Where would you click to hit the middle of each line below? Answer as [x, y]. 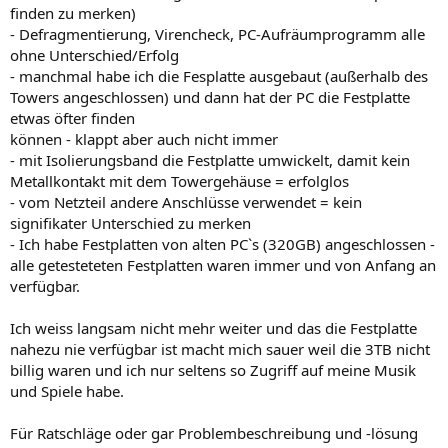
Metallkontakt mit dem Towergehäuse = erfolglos [179, 180]
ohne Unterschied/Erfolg [94, 54]
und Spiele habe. [67, 390]
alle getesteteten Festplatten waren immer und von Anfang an [223, 264]
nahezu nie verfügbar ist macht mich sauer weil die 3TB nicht [220, 348]
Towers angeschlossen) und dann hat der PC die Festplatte [210, 96]
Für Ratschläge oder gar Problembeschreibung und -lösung [214, 432]
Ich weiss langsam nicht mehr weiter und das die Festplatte [213, 327]
